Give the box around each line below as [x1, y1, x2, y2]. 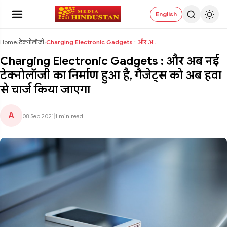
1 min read [55, 112, 83, 120]
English [155, 10, 177, 18]
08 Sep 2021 [22, 112, 54, 120]
